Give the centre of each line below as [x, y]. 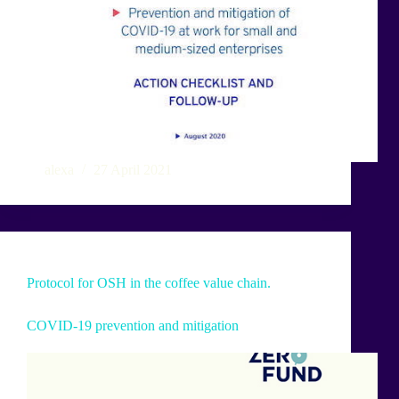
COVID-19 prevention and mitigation [133, 326]
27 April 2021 [133, 170]
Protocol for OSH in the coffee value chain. [149, 283]
